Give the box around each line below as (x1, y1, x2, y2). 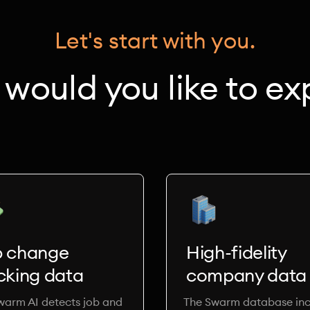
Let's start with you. (55, 26, 255, 55)
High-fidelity (186, 241, 298, 264)
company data (186, 264, 307, 286)
